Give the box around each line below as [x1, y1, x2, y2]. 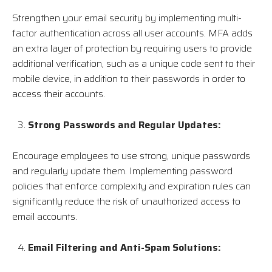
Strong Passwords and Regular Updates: [28, 117, 221, 133]
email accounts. [12, 209, 77, 225]
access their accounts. [12, 86, 105, 102]
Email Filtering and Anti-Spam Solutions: [28, 240, 221, 256]
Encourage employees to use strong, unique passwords [12, 148, 250, 164]
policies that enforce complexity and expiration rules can [12, 178, 251, 194]
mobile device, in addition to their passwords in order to [12, 71, 245, 87]
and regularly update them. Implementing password [12, 163, 233, 179]
